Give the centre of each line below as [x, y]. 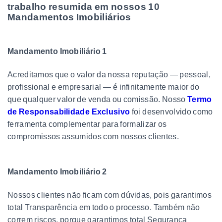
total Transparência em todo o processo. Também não [104, 207]
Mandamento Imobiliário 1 [57, 51]
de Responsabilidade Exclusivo [69, 111]
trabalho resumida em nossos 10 [83, 6]
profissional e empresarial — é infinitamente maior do [104, 87]
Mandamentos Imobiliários [69, 17]
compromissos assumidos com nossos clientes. [93, 136]
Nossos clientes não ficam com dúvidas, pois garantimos [110, 195]
